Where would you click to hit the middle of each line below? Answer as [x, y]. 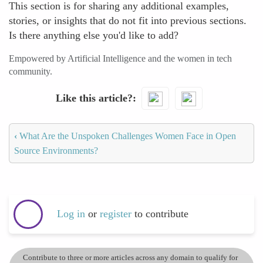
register [117, 214]
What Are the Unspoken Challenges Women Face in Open [127, 136]
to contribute [161, 214]
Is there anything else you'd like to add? [94, 35]
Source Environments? [56, 150]
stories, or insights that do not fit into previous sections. [128, 21]
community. [31, 71]
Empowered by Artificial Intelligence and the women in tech [120, 58]
